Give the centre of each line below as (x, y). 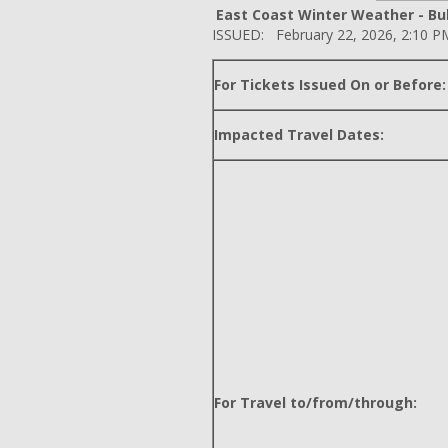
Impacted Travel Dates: (299, 134)
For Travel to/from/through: (315, 402)
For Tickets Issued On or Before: (330, 84)
